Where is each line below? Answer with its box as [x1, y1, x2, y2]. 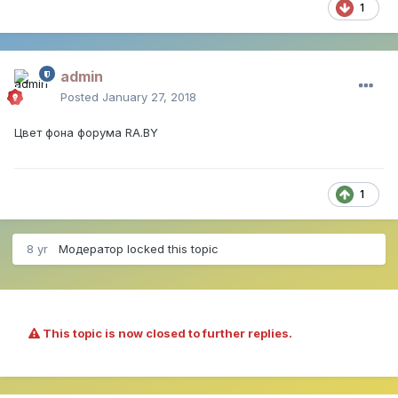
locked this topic [123, 242, 219, 257]
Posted [60, 90, 102, 105]
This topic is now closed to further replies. [40, 326, 292, 341]
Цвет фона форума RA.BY [14, 125, 158, 140]
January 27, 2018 [102, 90, 196, 105]
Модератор [59, 242, 123, 257]
